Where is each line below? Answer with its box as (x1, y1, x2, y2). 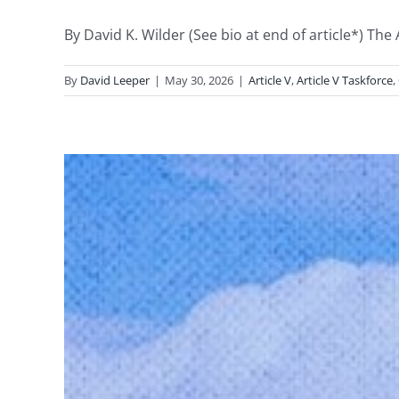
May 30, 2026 (165, 72, 233, 89)
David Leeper (80, 72, 150, 89)
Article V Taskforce (297, 72, 393, 89)
